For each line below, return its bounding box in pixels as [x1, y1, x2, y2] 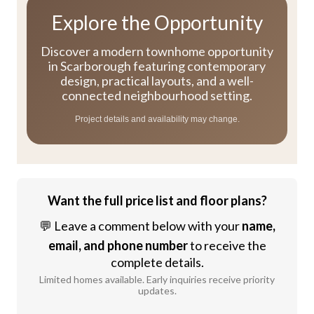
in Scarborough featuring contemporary [48, 57, 266, 74]
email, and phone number [48, 237, 188, 253]
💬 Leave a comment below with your [39, 217, 242, 233]
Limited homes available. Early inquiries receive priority [39, 273, 275, 285]
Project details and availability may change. [74, 114, 240, 124]
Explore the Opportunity [51, 10, 263, 34]
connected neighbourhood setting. [62, 87, 252, 103]
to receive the [187, 237, 266, 253]
